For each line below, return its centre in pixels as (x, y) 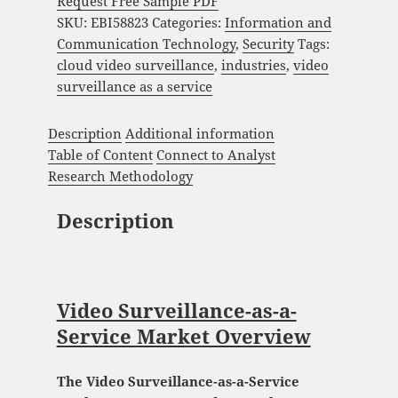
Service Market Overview (183, 336)
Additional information (200, 134)
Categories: (188, 22)
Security (268, 43)
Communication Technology (146, 43)
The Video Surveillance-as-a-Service (178, 382)
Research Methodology (121, 176)
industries (253, 64)
